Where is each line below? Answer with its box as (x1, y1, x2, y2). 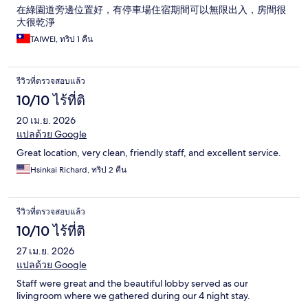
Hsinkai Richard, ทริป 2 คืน (30, 164, 126, 176)
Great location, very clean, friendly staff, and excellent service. (16, 146, 281, 159)
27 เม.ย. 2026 (16, 245, 74, 258)
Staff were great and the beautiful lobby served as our (16, 277, 248, 290)
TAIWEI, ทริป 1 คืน (30, 34, 93, 45)
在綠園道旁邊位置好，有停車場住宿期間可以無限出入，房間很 (16, 3, 286, 16)
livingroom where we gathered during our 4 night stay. (16, 289, 250, 302)
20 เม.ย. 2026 (16, 114, 76, 127)
